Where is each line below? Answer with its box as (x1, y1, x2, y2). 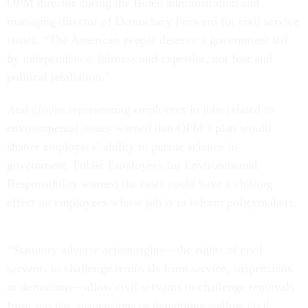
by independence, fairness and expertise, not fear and (7, 51, 272, 65)
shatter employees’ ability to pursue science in (7, 139, 237, 153)
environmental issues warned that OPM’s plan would (7, 120, 271, 135)
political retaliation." (7, 69, 109, 84)
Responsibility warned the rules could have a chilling (7, 176, 272, 190)
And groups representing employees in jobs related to (7, 102, 274, 116)
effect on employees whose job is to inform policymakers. (7, 195, 297, 209)
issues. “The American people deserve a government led (7, 32, 287, 47)
